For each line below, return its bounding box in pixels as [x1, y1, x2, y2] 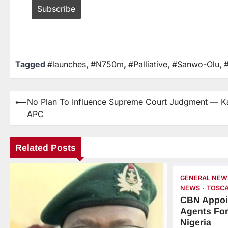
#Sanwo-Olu [172, 59, 219, 69]
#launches [47, 59, 86, 69]
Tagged [15, 59, 47, 69]
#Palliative [128, 59, 167, 69]
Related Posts [15, 142, 76, 153]
